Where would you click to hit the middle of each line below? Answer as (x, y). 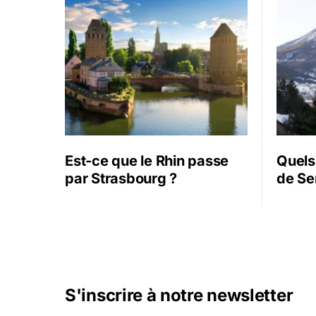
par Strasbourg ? (121, 179)
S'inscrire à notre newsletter (179, 295)
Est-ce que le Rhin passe (147, 161)
